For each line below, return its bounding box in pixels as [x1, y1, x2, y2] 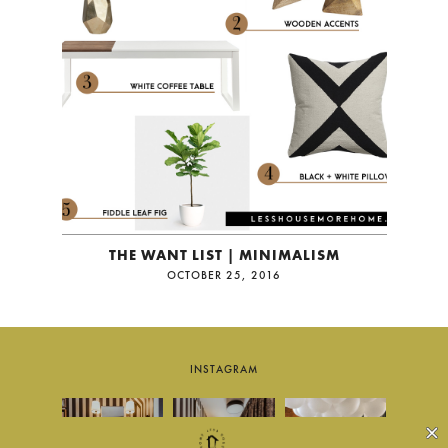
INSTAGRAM [190, 361, 258, 376]
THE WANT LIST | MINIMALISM [108, 245, 340, 264]
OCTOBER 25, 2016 [167, 267, 281, 282]
